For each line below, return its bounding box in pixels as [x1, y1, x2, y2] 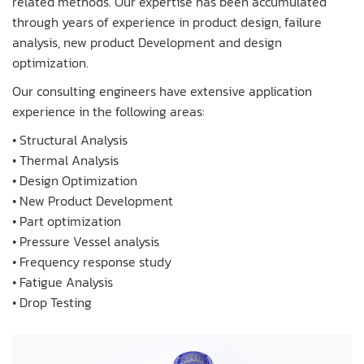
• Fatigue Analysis [12, 271, 121, 292]
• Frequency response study [12, 251, 180, 271]
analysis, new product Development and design [12, 32, 282, 52]
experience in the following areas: [12, 101, 205, 121]
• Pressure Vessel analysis [12, 231, 167, 251]
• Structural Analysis [12, 129, 136, 149]
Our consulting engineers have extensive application [12, 80, 312, 101]
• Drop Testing [12, 292, 92, 312]
